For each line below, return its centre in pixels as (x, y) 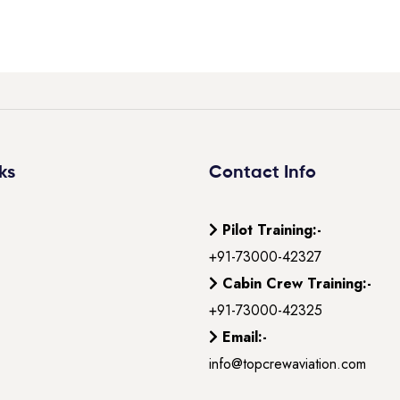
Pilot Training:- (272, 229)
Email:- (245, 337)
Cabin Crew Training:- (297, 283)
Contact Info (262, 173)
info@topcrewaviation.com (287, 363)
